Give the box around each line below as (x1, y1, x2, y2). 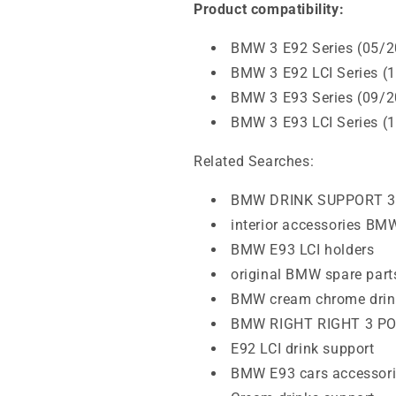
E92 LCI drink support (231, 340, 375, 357)
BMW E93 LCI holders (231, 241, 375, 258)
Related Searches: (194, 153, 315, 170)
